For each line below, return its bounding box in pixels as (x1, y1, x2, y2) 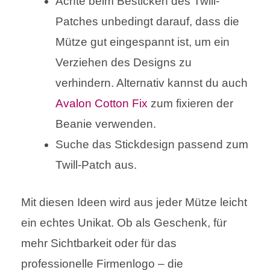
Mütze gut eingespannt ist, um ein (55, 35, 230, 48)
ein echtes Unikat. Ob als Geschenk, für (21, 216, 227, 230)
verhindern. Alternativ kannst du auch (55, 76, 248, 89)
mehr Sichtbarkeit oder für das (21, 237, 177, 250)
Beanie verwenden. (55, 117, 156, 130)
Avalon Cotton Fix (55, 96, 148, 110)
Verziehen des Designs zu (55, 55, 192, 69)
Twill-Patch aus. (55, 158, 137, 171)
